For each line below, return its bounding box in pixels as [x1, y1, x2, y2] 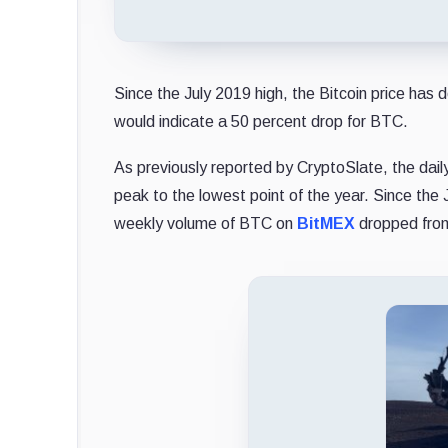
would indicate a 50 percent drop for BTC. [114, 112, 408, 130]
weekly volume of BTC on [114, 214, 297, 232]
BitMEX [297, 214, 355, 232]
